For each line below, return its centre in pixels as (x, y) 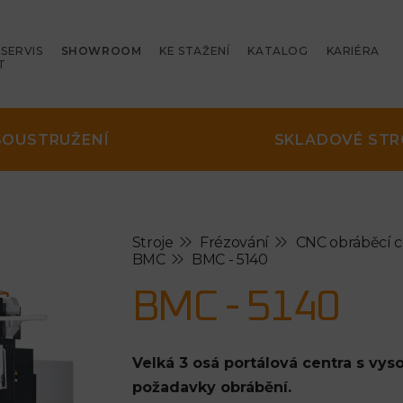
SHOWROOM (101, 51)
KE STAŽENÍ (195, 51)
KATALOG (278, 51)
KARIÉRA (353, 51)
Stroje (152, 242)
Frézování (235, 242)
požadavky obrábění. (211, 388)
